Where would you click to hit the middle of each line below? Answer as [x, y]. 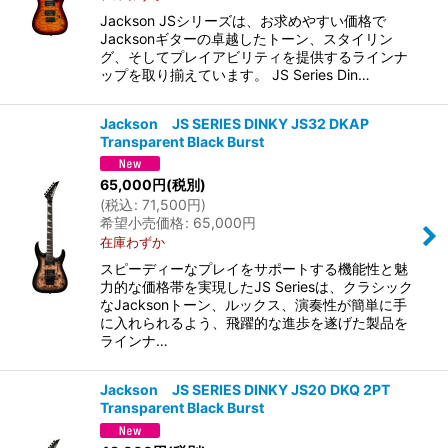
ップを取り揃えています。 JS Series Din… [235, 74]
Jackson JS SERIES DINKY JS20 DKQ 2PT [245, 390]
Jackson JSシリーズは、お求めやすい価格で [243, 20]
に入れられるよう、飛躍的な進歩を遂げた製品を [254, 323]
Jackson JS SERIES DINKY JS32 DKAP [234, 123]
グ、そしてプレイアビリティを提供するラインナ [254, 56]
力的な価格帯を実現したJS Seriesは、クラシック [256, 287]
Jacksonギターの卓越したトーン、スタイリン [246, 38]
